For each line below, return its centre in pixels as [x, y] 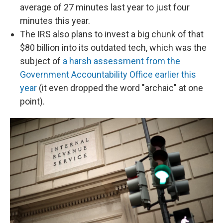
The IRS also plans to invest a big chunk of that [112, 34]
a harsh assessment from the [121, 61]
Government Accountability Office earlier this [108, 74]
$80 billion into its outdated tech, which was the [113, 48]
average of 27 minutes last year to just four [105, 7]
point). [32, 101]
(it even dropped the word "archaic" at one [120, 88]
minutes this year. [55, 21]
